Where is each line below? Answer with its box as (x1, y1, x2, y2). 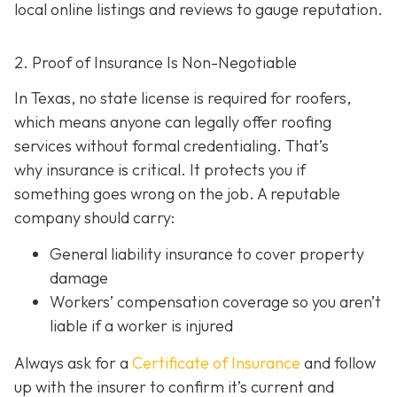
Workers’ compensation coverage (50, 292, 289, 313)
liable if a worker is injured (50, 315, 233, 337)
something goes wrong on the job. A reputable (14, 183, 340, 204)
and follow (300, 352, 376, 373)
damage (50, 268, 108, 289)
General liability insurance (50, 244, 233, 265)
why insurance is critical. (14, 159, 186, 180)
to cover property (233, 244, 364, 265)
